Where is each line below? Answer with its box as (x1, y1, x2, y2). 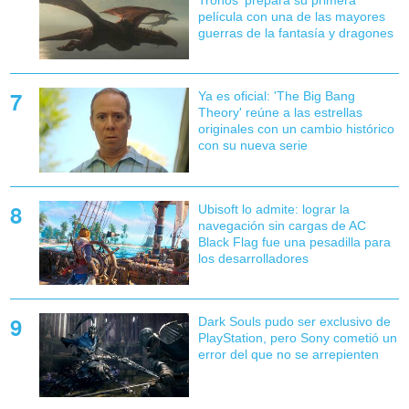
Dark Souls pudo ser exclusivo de (197, 313, 391, 329)
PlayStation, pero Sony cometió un (197, 330, 397, 345)
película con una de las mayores (197, 9, 385, 25)
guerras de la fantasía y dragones (197, 26, 393, 41)
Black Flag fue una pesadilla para (197, 234, 391, 249)
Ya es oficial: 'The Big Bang (197, 89, 355, 104)
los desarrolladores (197, 250, 309, 266)
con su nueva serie (197, 138, 308, 153)
